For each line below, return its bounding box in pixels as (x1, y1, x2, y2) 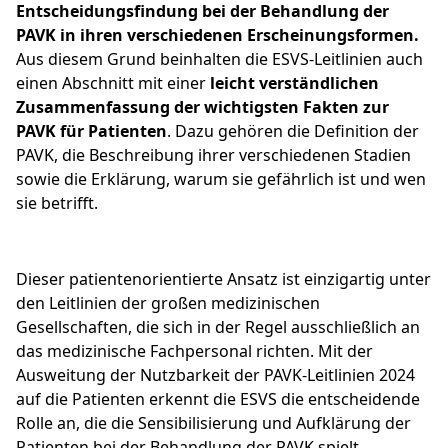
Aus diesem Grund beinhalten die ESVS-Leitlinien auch (16, 48, 423, 71)
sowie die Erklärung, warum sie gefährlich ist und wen (16, 168, 426, 191)
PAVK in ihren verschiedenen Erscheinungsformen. (16, 24, 419, 47)
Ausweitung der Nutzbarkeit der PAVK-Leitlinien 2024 (16, 364, 415, 387)
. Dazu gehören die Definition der (167, 120, 419, 143)
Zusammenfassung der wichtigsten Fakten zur (16, 96, 389, 119)
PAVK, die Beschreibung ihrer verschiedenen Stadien (16, 144, 411, 167)
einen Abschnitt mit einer (16, 72, 210, 95)
